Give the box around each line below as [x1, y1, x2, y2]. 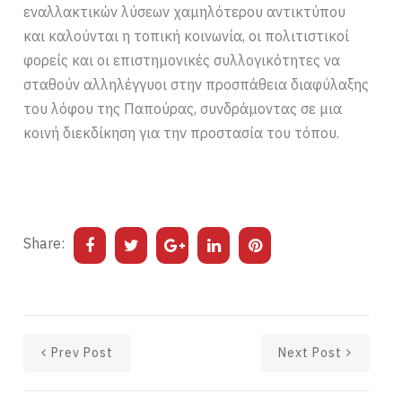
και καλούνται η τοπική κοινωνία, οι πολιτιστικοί [23, 26, 350, 45]
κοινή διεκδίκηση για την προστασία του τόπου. [23, 123, 340, 142]
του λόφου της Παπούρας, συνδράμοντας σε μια [23, 99, 343, 118]
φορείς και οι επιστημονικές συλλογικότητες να [23, 50, 341, 69]
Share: [23, 233, 66, 252]
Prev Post [51, 344, 114, 361]
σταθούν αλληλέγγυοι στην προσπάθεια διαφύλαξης [23, 74, 370, 93]
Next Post [277, 344, 342, 361]
